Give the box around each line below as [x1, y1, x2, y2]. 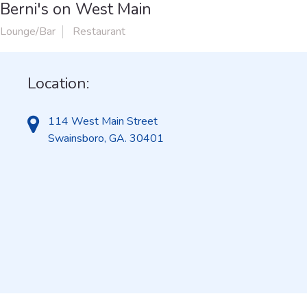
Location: [27, 73, 90, 94]
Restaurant [73, 24, 125, 39]
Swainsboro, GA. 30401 [48, 131, 164, 146]
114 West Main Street [48, 114, 158, 129]
